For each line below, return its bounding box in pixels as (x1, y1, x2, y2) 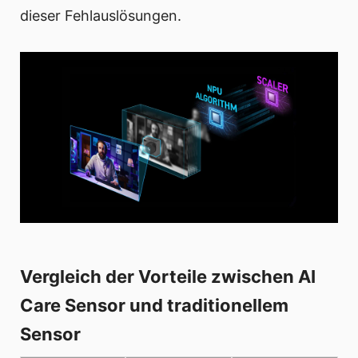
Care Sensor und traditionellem (20, 295, 288, 316)
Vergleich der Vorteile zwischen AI (20, 266, 316, 288)
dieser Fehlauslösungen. (20, 7, 181, 25)
